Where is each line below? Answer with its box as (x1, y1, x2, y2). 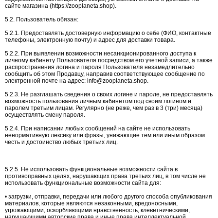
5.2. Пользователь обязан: (5, 16, 78, 23)
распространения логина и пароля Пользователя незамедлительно (5, 64, 195, 71)
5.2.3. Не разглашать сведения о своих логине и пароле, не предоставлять (5, 91, 213, 98)
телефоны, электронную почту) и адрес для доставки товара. (5, 36, 175, 43)
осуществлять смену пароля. (5, 111, 85, 118)
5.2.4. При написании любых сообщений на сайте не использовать (5, 125, 190, 132)
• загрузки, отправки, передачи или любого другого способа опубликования (5, 193, 212, 200)
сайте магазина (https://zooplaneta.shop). (5, 2, 116, 9)
